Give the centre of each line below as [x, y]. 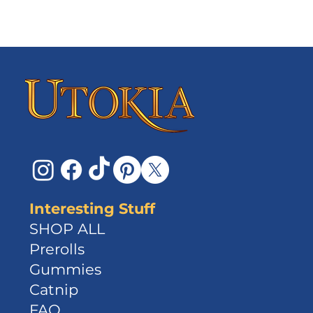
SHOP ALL [67, 229]
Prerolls [57, 249]
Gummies [66, 270]
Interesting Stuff [93, 209]
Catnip [54, 290]
